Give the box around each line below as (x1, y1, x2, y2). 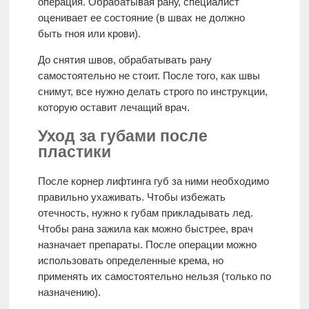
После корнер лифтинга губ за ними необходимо (37, 175, 269, 187)
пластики (37, 143, 111, 161)
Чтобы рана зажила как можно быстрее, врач (37, 222, 253, 235)
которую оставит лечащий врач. (37, 101, 190, 114)
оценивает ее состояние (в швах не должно (37, 12, 245, 24)
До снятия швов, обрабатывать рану (37, 54, 212, 66)
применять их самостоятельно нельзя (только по (37, 270, 271, 282)
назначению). (37, 286, 101, 298)
